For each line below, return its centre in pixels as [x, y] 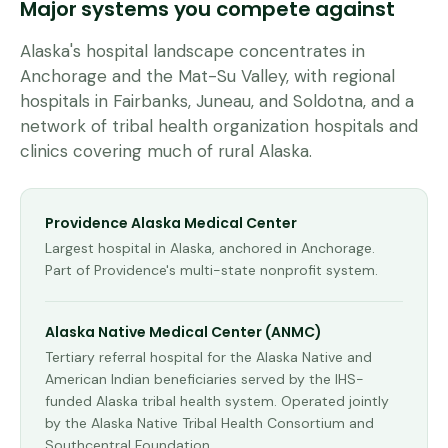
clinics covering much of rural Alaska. [166, 151]
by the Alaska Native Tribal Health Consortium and [209, 423]
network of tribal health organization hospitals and [219, 126]
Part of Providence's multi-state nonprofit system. [211, 270]
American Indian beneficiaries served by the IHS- [204, 379]
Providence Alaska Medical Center [171, 223]
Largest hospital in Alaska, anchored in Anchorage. [210, 248]
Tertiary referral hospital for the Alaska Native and [208, 357]
